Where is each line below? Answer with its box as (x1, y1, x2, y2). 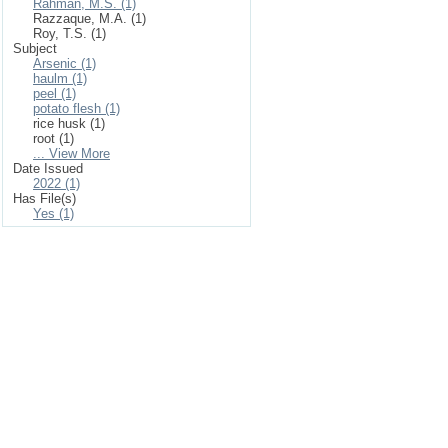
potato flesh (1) (33, 101, 120, 116)
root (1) (33, 131, 74, 146)
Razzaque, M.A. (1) (33, 11, 146, 26)
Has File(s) (13, 191, 76, 206)
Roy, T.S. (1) (33, 26, 106, 41)
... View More (33, 146, 110, 161)
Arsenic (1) (33, 56, 96, 71)
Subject (13, 41, 57, 56)
